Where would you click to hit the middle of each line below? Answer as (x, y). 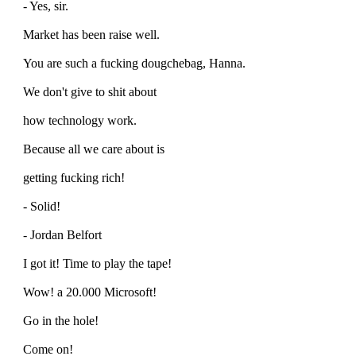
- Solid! (42, 206)
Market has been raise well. (91, 34)
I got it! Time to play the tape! (97, 263)
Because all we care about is (94, 149)
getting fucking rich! (74, 177)
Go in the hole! (61, 320)
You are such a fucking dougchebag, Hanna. (134, 63)
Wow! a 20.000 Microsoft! (90, 292)
